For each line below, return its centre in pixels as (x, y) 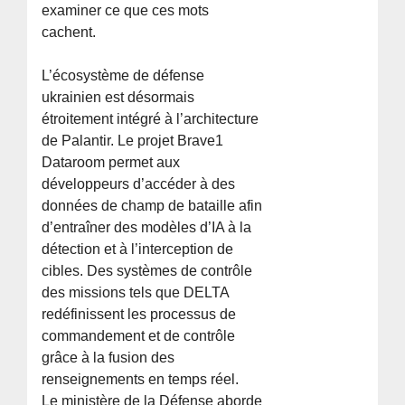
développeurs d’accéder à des (139, 184)
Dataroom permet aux (111, 162)
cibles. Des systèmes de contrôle (147, 270)
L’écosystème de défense (123, 75)
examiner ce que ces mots (126, 10)
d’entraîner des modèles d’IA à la (147, 227)
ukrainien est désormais (118, 97)
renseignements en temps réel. (141, 379)
